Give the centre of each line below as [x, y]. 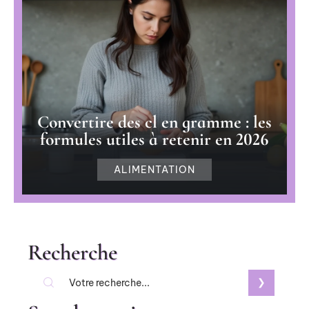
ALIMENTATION [154, 169]
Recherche [72, 252]
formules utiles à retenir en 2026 [154, 139]
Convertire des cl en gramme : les [154, 121]
